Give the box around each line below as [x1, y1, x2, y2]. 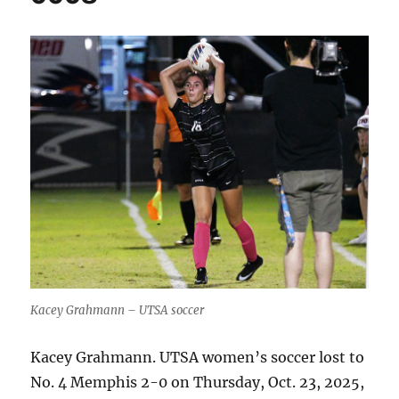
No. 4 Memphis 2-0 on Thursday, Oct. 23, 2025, [30, 373, 365, 391]
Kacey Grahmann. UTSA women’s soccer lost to [30, 348, 365, 366]
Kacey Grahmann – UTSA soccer [30, 303, 205, 318]
